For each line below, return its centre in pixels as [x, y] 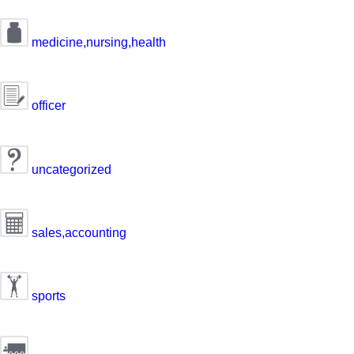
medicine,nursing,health [97, 43]
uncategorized [70, 169]
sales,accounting [77, 233]
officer [47, 106]
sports [47, 296]
